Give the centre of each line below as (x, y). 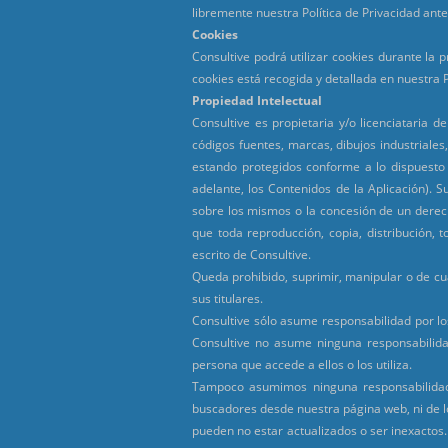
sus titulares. (227, 298)
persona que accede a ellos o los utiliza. (302, 364)
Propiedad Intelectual (257, 100)
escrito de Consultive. (251, 254)
